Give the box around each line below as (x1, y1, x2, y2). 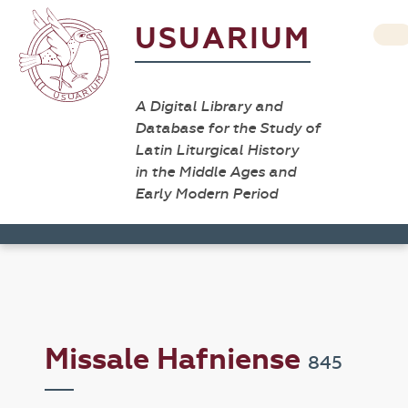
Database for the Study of (135, 119, 321, 137)
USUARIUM (135, 21, 311, 56)
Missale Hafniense (45, 342, 309, 377)
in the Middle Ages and (135, 163, 296, 180)
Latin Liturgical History (135, 141, 299, 158)
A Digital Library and (135, 97, 282, 115)
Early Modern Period (135, 185, 278, 202)
